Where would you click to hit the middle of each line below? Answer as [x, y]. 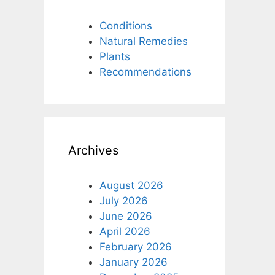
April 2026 [125, 231]
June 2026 [126, 216]
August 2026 [131, 185]
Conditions [126, 25]
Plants [115, 56]
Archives [93, 150]
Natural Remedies [144, 41]
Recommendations [145, 72]
